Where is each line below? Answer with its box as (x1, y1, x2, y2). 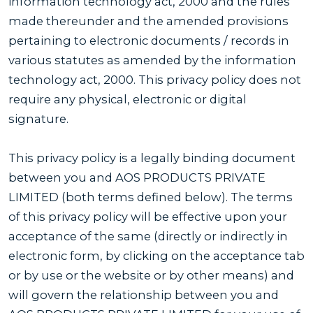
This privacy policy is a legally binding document (8, 150, 296, 165)
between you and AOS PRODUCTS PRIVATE (8, 170, 265, 184)
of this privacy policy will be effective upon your (8, 209, 287, 224)
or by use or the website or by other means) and (8, 268, 294, 282)
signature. (8, 111, 68, 126)
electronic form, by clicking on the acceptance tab (8, 248, 305, 263)
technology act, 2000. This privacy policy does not (8, 72, 301, 87)
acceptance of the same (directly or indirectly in (8, 228, 288, 243)
